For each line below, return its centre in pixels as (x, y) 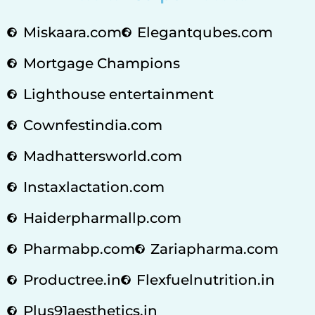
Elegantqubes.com (205, 32)
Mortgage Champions (101, 63)
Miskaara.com (72, 32)
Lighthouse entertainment (118, 94)
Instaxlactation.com (94, 187)
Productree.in (72, 279)
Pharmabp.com (79, 249)
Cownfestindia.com (92, 125)
